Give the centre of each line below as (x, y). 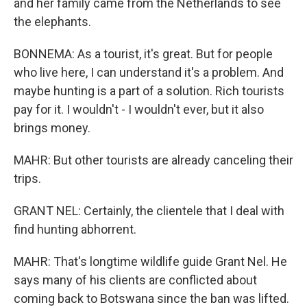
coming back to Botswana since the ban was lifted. (151, 298)
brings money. (52, 127)
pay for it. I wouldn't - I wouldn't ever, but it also (139, 109)
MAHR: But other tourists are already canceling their (153, 160)
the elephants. (52, 21)
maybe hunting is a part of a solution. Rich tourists (149, 90)
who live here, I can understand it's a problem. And (149, 72)
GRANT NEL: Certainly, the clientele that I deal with (149, 210)
